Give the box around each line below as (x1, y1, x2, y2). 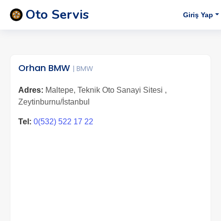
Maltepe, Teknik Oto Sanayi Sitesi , (43, 86, 167, 94)
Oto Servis (26, 6, 89, 23)
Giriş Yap (183, 10, 214, 19)
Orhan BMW (18, 62, 73, 74)
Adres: (18, 86, 43, 94)
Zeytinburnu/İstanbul (18, 98, 90, 106)
